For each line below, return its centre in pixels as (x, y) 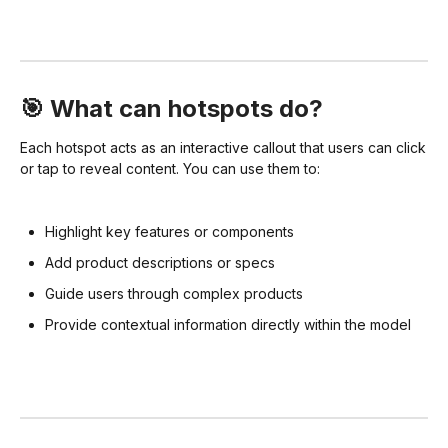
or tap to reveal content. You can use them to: (170, 168)
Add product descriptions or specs (160, 262)
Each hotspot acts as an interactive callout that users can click (223, 147)
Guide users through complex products (174, 293)
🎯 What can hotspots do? (171, 109)
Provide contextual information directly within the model (228, 324)
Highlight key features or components (169, 231)
